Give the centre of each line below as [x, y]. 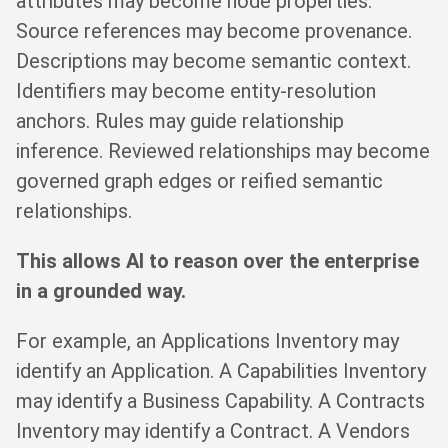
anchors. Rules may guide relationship [180, 121]
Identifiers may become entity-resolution [196, 91]
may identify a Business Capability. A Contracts [220, 401]
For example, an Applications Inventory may [207, 341]
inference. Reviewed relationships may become [223, 151]
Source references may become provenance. [214, 31]
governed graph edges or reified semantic [199, 181]
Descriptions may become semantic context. [213, 61]
